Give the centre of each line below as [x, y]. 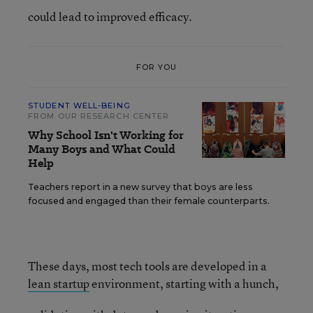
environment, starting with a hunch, [184, 283]
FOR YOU [156, 67]
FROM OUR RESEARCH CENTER [99, 116]
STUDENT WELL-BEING [79, 105]
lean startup [59, 283]
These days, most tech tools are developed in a [147, 266]
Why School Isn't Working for [106, 135]
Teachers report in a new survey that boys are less [140, 187]
